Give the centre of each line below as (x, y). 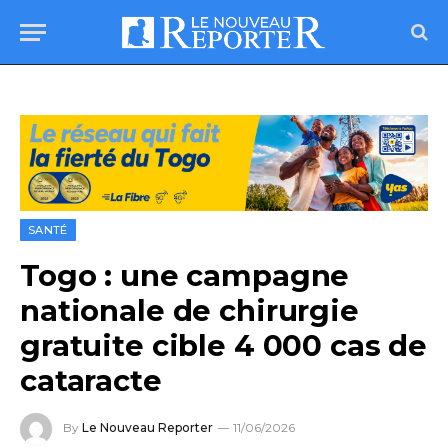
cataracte (91, 381)
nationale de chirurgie (189, 311)
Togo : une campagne (185, 276)
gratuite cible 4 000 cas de (224, 346)
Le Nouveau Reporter (147, 428)
